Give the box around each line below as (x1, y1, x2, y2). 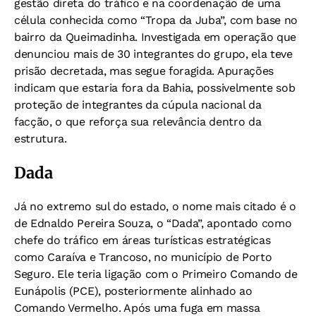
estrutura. (14, 131, 67, 145)
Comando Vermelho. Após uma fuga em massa (14, 300, 260, 315)
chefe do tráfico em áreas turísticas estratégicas (14, 233, 271, 247)
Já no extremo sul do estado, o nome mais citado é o (14, 199, 296, 213)
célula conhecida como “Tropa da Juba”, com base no (14, 13, 298, 27)
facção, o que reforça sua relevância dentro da (14, 114, 262, 128)
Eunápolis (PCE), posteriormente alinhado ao (14, 284, 253, 298)
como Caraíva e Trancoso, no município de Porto (14, 250, 272, 264)
